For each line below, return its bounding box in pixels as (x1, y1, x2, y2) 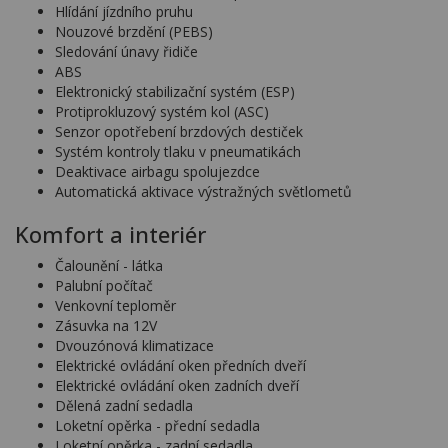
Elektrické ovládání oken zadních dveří (55, 376, 299, 395)
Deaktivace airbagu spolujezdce (55, 162, 260, 181)
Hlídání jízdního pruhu (55, 2, 193, 21)
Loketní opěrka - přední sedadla (55, 416, 260, 435)
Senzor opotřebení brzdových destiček (55, 122, 303, 141)
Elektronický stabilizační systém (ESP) (55, 82, 295, 101)
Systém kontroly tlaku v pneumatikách (55, 142, 301, 161)
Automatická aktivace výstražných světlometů (55, 182, 352, 201)
